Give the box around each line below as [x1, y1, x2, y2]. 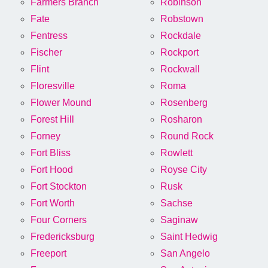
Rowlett [160, 148, 193, 159]
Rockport [160, 47, 199, 58]
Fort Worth [31, 198, 75, 209]
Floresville [31, 81, 75, 92]
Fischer [31, 47, 62, 58]
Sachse [160, 198, 193, 209]
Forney [31, 131, 60, 142]
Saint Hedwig [160, 232, 218, 242]
